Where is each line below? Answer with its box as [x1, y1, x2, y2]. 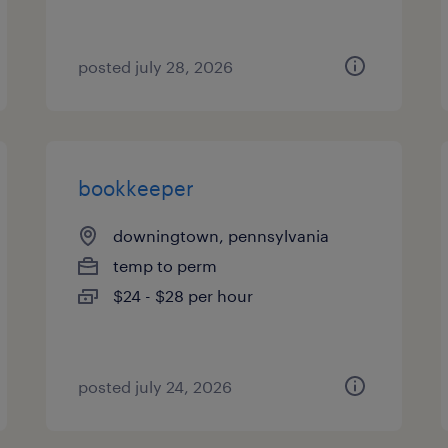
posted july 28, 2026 [78, 57, 234, 76]
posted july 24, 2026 [78, 377, 233, 396]
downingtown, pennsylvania [113, 226, 330, 245]
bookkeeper [78, 176, 195, 200]
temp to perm [113, 256, 218, 275]
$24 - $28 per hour [113, 286, 254, 305]
